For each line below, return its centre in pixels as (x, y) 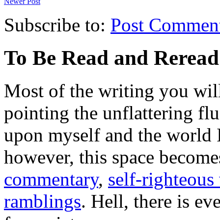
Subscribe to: (57, 25)
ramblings (42, 201)
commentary (51, 179)
